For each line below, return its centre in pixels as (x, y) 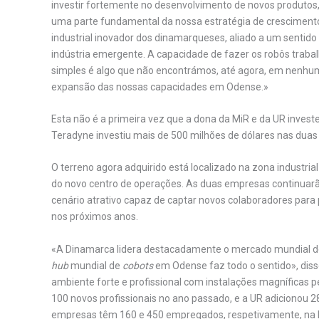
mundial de (95, 265)
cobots (138, 265)
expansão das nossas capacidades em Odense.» (160, 87)
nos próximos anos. (95, 217)
